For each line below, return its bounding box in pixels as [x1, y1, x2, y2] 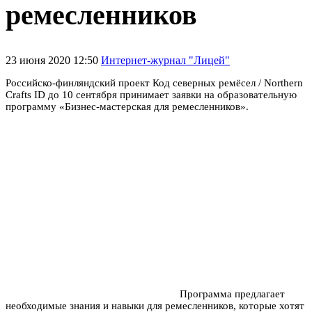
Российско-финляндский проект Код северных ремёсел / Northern [6, 77, 303, 88]
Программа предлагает [180, 288, 285, 299]
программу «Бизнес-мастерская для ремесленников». [6, 100, 249, 112]
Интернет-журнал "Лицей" [101, 54, 230, 66]
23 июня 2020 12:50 [6, 54, 101, 66]
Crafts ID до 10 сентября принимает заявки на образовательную [6, 88, 297, 100]
